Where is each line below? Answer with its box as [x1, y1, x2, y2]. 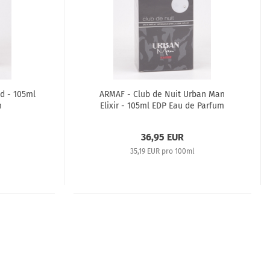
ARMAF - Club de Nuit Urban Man [99, 89, 225, 99]
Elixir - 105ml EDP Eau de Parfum [99, 101, 224, 111]
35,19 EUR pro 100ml [130, 147, 195, 155]
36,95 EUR [140, 131, 184, 143]
